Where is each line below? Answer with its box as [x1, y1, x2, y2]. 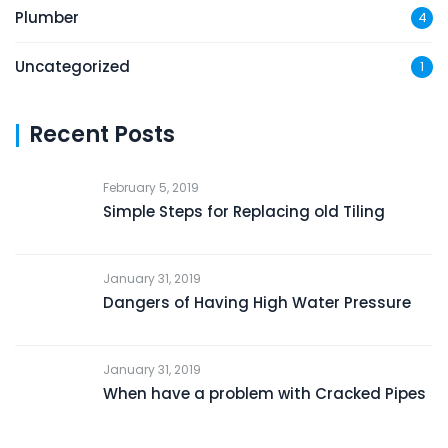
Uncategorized [15, 56, 130, 78]
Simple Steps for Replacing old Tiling [103, 201, 385, 223]
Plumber [15, 7, 79, 29]
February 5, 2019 [103, 179, 199, 197]
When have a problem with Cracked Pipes [103, 383, 426, 405]
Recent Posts [29, 119, 175, 151]
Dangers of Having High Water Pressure [103, 292, 411, 314]
